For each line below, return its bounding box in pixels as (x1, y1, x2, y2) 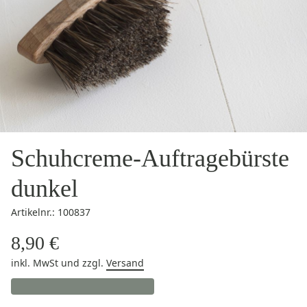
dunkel (11, 175, 78, 202)
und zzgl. (61, 256, 106, 269)
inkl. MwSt (11, 256, 61, 269)
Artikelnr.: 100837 (11, 206, 90, 219)
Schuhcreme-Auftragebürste (11, 145, 289, 172)
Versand (106, 256, 144, 269)
